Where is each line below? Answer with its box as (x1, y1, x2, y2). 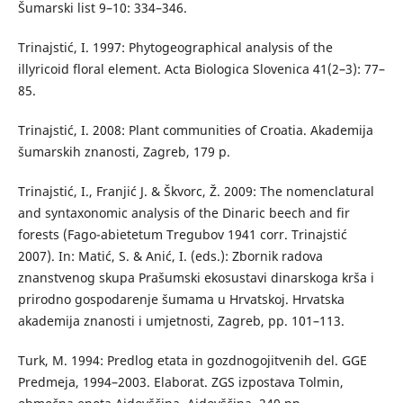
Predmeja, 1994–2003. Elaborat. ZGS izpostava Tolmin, (17, 373, 344, 391)
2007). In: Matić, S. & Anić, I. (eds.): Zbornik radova (17, 247, 323, 265)
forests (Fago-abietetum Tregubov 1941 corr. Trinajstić (17, 226, 347, 244)
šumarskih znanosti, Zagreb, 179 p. (17, 143, 230, 161)
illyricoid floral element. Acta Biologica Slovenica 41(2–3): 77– (17, 60, 385, 78)
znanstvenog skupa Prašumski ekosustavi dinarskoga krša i (17, 269, 374, 287)
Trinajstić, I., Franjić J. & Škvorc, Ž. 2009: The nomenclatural (17, 183, 374, 201)
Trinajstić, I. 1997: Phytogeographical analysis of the (17, 39, 333, 57)
